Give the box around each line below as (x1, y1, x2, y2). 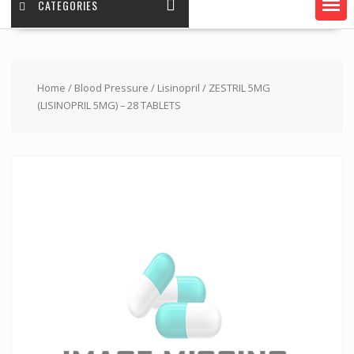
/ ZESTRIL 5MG (199, 81, 270, 96)
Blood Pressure (73, 81, 149, 96)
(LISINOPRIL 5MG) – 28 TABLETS (36, 98, 181, 113)
